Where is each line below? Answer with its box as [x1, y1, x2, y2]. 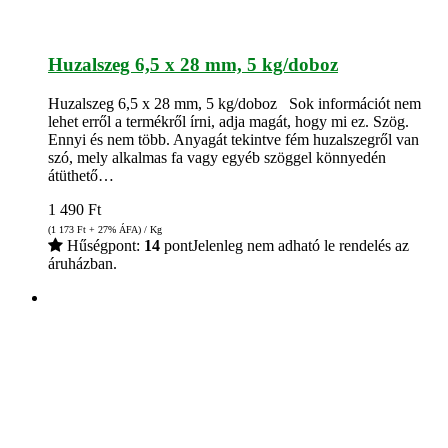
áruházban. [48, 254, 117, 272]
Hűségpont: [63, 236, 144, 254]
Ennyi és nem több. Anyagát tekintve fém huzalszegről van [48, 130, 419, 148]
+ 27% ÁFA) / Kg [86, 223, 162, 235]
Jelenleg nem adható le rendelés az [192, 236, 409, 254]
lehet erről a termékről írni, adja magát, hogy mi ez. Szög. [48, 112, 409, 130]
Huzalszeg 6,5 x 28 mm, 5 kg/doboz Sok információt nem [48, 94, 421, 112]
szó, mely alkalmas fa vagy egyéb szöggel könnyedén [48, 148, 386, 166]
